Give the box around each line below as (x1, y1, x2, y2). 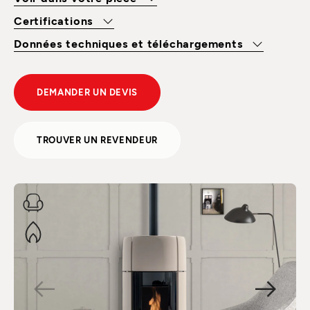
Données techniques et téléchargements (14, 36, 247, 50)
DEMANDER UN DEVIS (37, 86, 138, 98)
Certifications (14, 13, 97, 27)
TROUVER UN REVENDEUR (37, 134, 158, 145)
